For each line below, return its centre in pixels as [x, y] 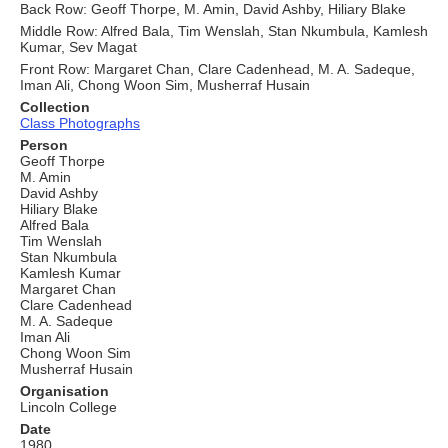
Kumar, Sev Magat [80, 47]
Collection [55, 107]
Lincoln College [68, 407]
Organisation [64, 391]
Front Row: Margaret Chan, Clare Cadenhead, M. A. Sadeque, [217, 69]
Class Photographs [80, 123]
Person [44, 145]
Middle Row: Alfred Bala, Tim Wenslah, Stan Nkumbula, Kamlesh [224, 31]
